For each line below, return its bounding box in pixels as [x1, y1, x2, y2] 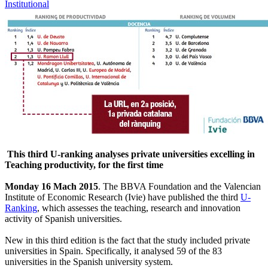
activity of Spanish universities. [5, 213, 122, 224]
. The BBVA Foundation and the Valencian [98, 181, 261, 191]
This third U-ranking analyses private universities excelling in [7, 148, 255, 159]
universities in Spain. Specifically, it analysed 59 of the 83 [5, 245, 222, 256]
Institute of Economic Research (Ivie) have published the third [5, 191, 240, 202]
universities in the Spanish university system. [5, 256, 173, 267]
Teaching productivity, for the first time [5, 159, 163, 170]
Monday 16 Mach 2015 [5, 181, 98, 191]
